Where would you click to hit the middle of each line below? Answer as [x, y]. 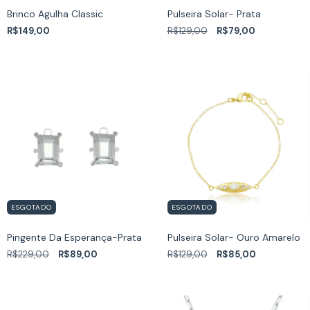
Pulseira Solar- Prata [214, 13]
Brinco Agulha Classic [55, 13]
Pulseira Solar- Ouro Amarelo [234, 237]
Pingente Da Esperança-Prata [74, 237]
